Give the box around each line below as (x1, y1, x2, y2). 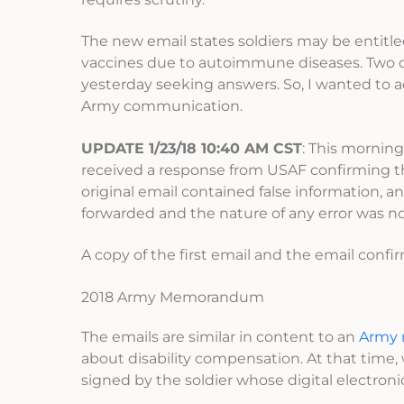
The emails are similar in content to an (81, 327, 359, 345)
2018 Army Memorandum (81, 288, 264, 306)
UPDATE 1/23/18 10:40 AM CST (81, 139, 302, 157)
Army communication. (81, 97, 243, 115)
